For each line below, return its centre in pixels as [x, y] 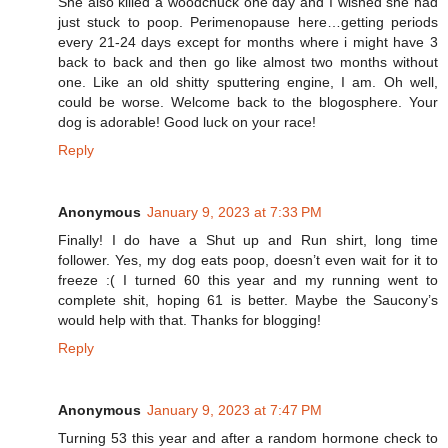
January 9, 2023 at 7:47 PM [234, 409]
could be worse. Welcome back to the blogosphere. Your [248, 101]
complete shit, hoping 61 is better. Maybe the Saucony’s [248, 299]
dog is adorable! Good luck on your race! [187, 121]
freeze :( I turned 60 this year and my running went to [248, 279]
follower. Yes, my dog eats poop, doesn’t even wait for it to [248, 259]
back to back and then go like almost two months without [248, 61]
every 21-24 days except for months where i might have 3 [248, 41]
